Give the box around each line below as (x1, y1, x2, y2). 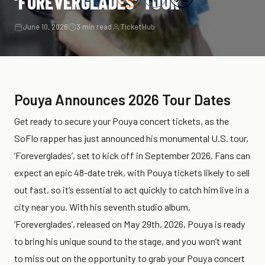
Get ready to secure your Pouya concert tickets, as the (14, 115, 229, 127)
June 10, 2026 (22, 22, 68, 31)
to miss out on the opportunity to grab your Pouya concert (14, 253, 245, 264)
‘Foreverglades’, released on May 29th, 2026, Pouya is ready (14, 218, 245, 230)
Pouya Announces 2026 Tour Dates (14, 91, 231, 108)
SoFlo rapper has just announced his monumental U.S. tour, (14, 132, 248, 144)
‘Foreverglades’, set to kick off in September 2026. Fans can (14, 150, 250, 161)
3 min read (76, 22, 112, 31)
